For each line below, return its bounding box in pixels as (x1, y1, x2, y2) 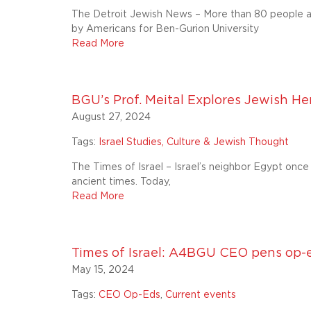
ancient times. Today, (72, 177, 171, 187)
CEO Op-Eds (99, 290, 161, 300)
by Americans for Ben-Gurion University (72, 24, 260, 34)
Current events (165, 290, 237, 300)
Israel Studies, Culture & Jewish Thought (99, 137, 289, 147)
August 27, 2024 (72, 112, 151, 122)
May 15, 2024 (72, 265, 135, 275)
